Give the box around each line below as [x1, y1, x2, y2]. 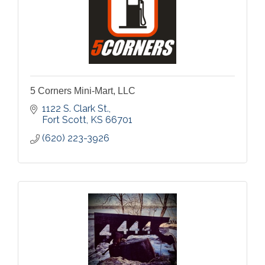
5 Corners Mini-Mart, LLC [30, 86, 135, 96]
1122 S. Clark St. [42, 103, 109, 114]
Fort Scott [42, 114, 86, 125]
